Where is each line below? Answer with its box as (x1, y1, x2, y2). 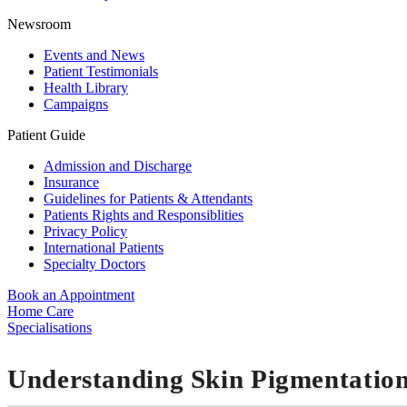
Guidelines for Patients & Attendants (44, 191, 253, 207)
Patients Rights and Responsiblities (44, 207, 243, 223)
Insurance (44, 174, 99, 191)
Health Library (44, 80, 128, 96)
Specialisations (7, 320, 92, 336)
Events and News (44, 47, 144, 64)
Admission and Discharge (44, 158, 192, 174)
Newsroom (7, 16, 71, 33)
